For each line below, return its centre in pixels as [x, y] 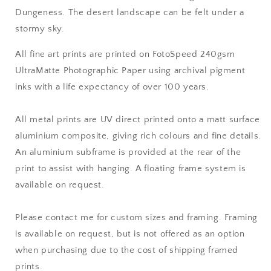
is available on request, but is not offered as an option [130, 234]
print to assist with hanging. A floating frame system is [131, 168]
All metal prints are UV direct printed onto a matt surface [138, 119]
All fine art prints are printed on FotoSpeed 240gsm [125, 54]
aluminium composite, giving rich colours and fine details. [138, 136]
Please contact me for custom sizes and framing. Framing [137, 217]
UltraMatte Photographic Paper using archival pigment [130, 70]
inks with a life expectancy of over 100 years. [112, 87]
